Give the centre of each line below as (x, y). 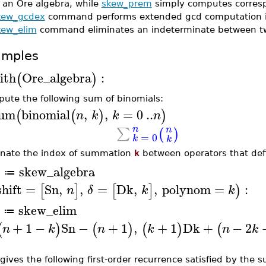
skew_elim (47, 210)
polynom (186, 190)
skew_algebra (57, 172)
